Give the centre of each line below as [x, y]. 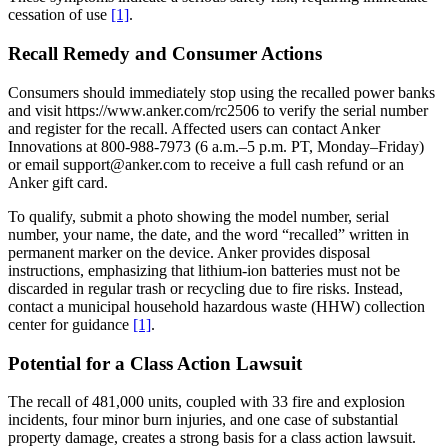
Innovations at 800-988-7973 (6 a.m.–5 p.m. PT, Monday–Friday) [216, 146]
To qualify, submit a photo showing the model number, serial [198, 216]
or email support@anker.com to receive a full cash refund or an [206, 164]
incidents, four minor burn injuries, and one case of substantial [203, 420]
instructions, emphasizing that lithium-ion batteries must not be [204, 270]
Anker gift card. [58, 182]
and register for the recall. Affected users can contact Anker [194, 128]
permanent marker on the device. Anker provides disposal [189, 252]
